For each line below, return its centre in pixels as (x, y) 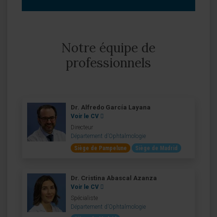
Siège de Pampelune (101, 148)
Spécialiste (84, 198)
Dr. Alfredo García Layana (111, 108)
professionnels (108, 63)
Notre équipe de (108, 48)
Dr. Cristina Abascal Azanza (114, 178)
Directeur (82, 128)
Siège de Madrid (156, 148)
